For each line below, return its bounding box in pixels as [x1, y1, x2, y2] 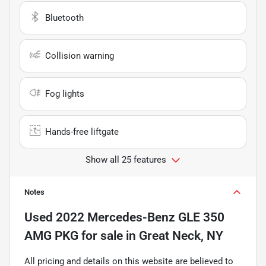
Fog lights [45, 88, 84, 99]
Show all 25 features [85, 154, 166, 165]
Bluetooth [45, 12, 84, 23]
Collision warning [45, 50, 114, 61]
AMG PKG [24, 228, 78, 243]
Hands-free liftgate [45, 126, 119, 137]
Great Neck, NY [139, 228, 223, 243]
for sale [78, 228, 123, 243]
